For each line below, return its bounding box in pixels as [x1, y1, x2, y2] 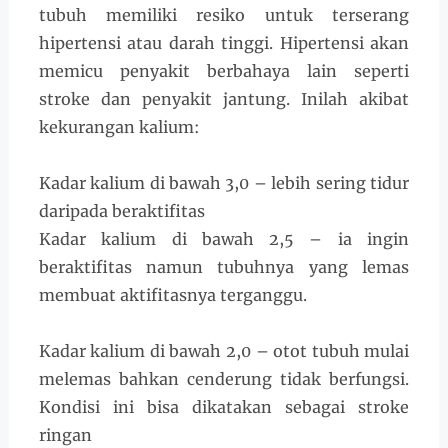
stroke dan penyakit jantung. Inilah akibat [38, 89, 410, 110]
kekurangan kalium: [38, 117, 200, 138]
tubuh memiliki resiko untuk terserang [38, 5, 410, 26]
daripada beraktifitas [38, 201, 205, 222]
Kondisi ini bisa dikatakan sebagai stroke [38, 397, 410, 418]
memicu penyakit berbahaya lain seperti [38, 61, 410, 82]
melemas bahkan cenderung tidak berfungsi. [38, 369, 410, 390]
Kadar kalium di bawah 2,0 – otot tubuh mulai [38, 341, 410, 362]
